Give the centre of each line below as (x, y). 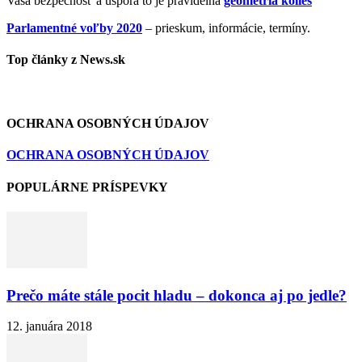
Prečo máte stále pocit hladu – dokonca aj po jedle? (177, 295)
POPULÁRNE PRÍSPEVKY (87, 187)
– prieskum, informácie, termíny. (226, 28)
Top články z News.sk (66, 60)
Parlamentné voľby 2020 (74, 28)
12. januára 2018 (49, 326)
